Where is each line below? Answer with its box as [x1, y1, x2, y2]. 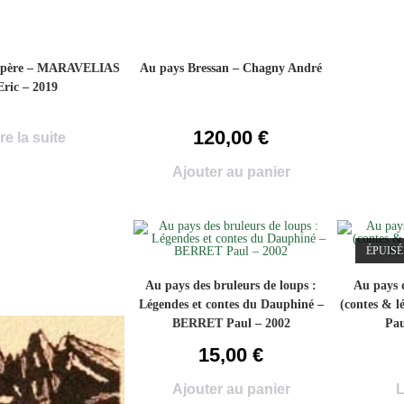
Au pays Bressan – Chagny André [140, 61, 323, 75]
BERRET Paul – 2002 [171, 317, 290, 330]
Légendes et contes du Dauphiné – [138, 298, 324, 311]
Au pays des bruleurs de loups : [145, 279, 317, 292]
